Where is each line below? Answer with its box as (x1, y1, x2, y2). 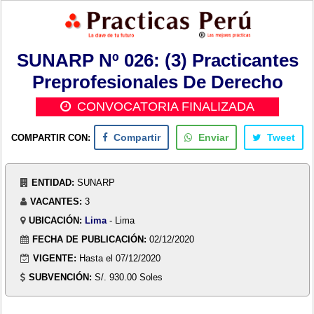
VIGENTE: (33, 252, 77, 264)
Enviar (198, 132, 229, 143)
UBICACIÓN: (29, 214, 83, 226)
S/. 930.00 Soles (95, 271, 163, 282)
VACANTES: (30, 196, 83, 207)
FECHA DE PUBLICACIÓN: (32, 233, 147, 245)
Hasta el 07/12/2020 (79, 252, 161, 264)
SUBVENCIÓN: (29, 271, 93, 282)
